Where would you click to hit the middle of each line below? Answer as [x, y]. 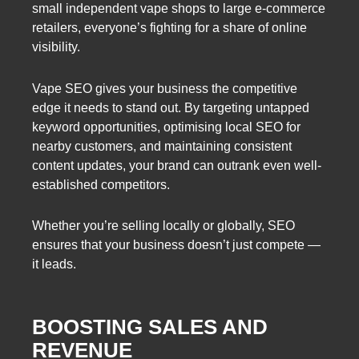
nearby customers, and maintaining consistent [162, 146]
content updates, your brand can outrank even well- [177, 165]
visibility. [56, 47]
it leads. [54, 264]
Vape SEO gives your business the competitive [165, 88]
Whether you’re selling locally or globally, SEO [163, 225]
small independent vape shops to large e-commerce [179, 9]
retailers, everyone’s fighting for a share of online [169, 28]
